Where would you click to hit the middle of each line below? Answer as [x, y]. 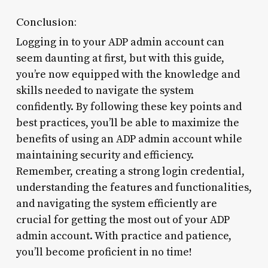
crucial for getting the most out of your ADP [123, 220]
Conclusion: [46, 22]
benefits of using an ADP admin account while [129, 139]
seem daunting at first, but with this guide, [120, 58]
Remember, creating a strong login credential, [130, 171]
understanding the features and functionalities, [134, 187]
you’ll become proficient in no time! [104, 252]
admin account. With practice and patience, [124, 236]
